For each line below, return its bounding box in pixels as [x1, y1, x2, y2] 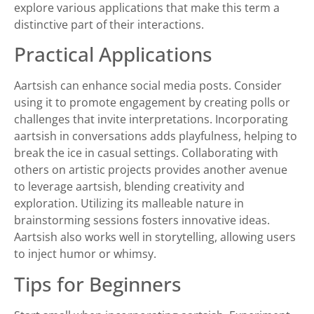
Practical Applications [14, 41, 212, 68]
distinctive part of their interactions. [14, 16, 204, 32]
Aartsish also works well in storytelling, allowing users [14, 229, 296, 245]
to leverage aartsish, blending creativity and [14, 179, 245, 195]
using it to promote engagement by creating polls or [14, 95, 290, 111]
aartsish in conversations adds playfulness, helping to [14, 128, 297, 144]
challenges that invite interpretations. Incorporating [14, 111, 288, 128]
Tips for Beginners [14, 270, 182, 297]
